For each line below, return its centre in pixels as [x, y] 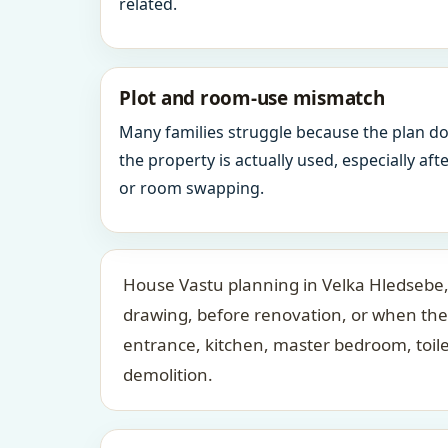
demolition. [168, 374]
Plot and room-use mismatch [252, 98]
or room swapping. [191, 188]
